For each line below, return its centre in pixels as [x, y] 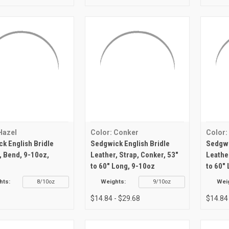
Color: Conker [114, 132]
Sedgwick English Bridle [130, 143]
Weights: [113, 181]
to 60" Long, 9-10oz [122, 166]
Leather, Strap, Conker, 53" [134, 155]
